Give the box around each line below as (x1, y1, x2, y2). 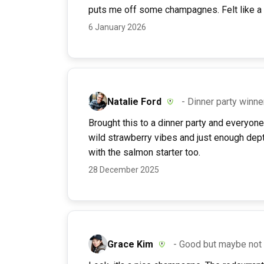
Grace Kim (107, 238, 153, 250)
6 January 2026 (88, 22, 146, 32)
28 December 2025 (88, 165, 159, 175)
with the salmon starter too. (88, 147, 200, 159)
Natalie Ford (107, 95, 161, 107)
